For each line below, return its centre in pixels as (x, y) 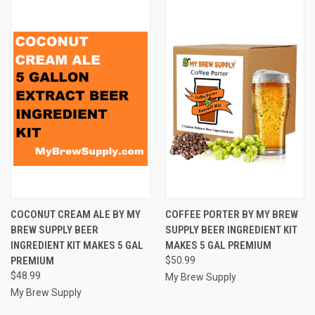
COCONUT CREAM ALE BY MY (76, 214)
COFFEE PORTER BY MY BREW (231, 214)
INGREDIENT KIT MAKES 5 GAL (77, 245)
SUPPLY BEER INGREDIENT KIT (231, 230)
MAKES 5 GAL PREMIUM (218, 245)
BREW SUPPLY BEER (54, 230)
